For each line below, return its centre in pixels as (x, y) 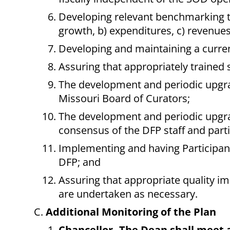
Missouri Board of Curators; (124, 99)
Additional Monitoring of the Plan (131, 212)
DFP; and (80, 162)
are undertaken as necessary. (128, 194)
